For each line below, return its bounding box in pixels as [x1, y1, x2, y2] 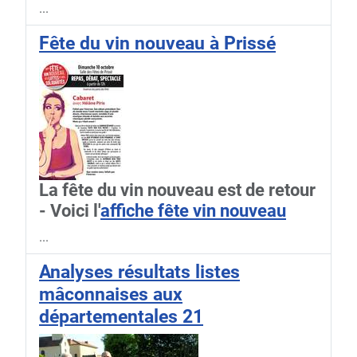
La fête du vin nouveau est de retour [39, 180, 316, 201]
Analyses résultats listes [39, 261, 240, 284]
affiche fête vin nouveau [100, 201, 286, 222]
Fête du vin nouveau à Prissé [39, 32, 276, 55]
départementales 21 [39, 305, 203, 328]
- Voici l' [39, 201, 100, 222]
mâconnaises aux [39, 283, 182, 306]
